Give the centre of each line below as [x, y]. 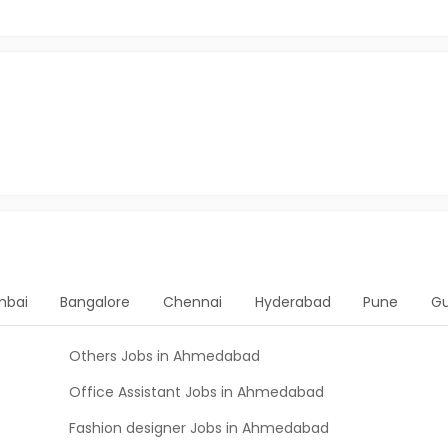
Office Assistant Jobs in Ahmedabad [196, 392]
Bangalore [95, 302]
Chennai [192, 302]
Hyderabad [292, 302]
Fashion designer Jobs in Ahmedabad [199, 428]
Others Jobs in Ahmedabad [164, 356]
